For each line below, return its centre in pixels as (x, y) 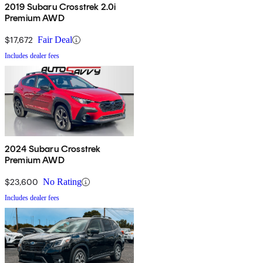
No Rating (62, 182)
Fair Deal (55, 40)
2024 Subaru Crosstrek (53, 149)
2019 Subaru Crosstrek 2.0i (60, 7)
